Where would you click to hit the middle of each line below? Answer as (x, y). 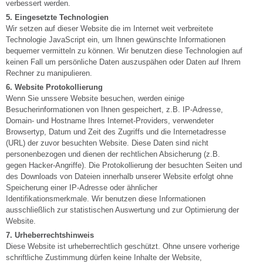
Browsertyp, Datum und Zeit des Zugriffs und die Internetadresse (116, 132)
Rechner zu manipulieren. (49, 73)
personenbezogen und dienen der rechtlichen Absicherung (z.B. (113, 154)
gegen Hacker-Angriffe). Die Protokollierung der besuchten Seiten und (124, 166)
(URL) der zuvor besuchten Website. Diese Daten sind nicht (107, 143)
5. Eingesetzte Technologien (57, 18)
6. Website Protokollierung (54, 87)
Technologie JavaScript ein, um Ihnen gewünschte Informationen (116, 40)
